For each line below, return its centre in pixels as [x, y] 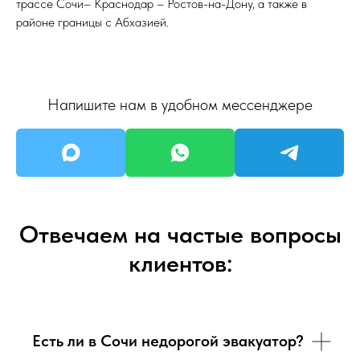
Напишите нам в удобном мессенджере [180, 105]
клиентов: [180, 263]
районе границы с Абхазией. [92, 22]
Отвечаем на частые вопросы [180, 234]
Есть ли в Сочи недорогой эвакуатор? [168, 341]
